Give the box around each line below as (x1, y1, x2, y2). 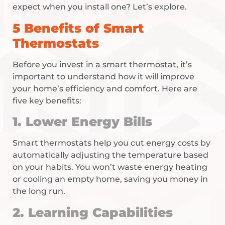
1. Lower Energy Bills (13, 114, 152, 130)
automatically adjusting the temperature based (13, 150, 208, 160)
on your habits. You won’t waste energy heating (13, 162, 207, 172)
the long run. (13, 186, 65, 196)
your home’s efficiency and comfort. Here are (13, 83, 197, 93)
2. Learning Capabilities (13, 204, 173, 220)
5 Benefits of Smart (13, 20, 144, 36)
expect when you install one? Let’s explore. (13, 2, 187, 12)
